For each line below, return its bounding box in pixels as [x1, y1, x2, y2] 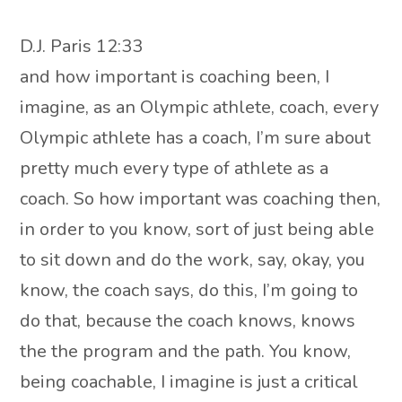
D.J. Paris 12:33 [20, 34, 144, 59]
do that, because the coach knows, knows [20, 309, 356, 334]
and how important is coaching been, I [20, 65, 330, 90]
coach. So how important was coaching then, [20, 187, 381, 212]
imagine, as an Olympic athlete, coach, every [20, 95, 380, 120]
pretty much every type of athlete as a [20, 156, 329, 181]
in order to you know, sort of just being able [20, 217, 375, 242]
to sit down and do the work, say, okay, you [20, 248, 366, 273]
